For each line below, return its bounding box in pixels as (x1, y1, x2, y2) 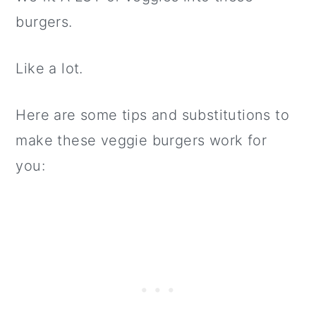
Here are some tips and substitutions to (16, 107, 289, 123)
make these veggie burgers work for (16, 132, 267, 149)
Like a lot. (16, 60, 83, 77)
